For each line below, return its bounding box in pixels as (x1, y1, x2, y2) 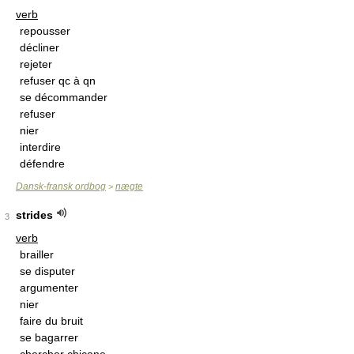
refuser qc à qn (20, 74, 96, 87)
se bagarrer (20, 331, 78, 344)
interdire (20, 141, 61, 153)
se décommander (20, 91, 107, 104)
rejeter (20, 58, 52, 70)
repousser (20, 24, 70, 37)
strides (16, 209, 53, 221)
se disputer (20, 265, 75, 277)
